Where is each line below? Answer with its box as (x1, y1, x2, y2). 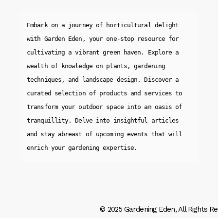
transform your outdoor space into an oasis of (27, 103, 182, 111)
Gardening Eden (124, 205, 175, 214)
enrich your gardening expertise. (27, 144, 138, 152)
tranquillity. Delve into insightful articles (27, 117, 179, 125)
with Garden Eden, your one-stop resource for (27, 35, 179, 43)
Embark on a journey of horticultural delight (27, 21, 179, 29)
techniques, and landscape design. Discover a (27, 76, 179, 84)
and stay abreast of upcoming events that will (27, 130, 182, 138)
